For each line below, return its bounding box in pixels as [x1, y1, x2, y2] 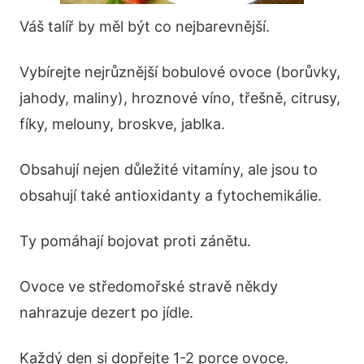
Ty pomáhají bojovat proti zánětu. [19, 232, 251, 250]
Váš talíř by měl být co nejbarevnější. [19, 18, 270, 36]
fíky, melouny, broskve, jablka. [19, 115, 225, 133]
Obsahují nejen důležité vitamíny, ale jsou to [19, 161, 318, 179]
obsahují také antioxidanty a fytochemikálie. [19, 187, 322, 205]
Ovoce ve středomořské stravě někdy [19, 278, 278, 296]
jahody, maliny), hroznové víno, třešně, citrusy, [19, 89, 340, 107]
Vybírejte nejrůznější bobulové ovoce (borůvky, [19, 63, 340, 81]
